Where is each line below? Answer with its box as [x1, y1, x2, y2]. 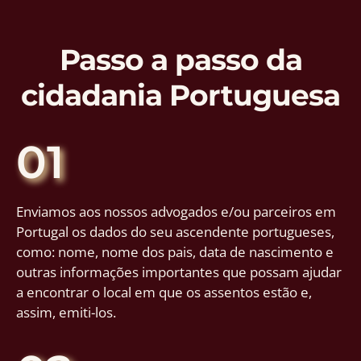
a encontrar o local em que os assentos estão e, [16, 282, 312, 301]
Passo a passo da [59, 41, 302, 77]
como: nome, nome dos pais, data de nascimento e [16, 242, 334, 261]
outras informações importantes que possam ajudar [16, 262, 342, 281]
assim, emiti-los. [16, 302, 116, 322]
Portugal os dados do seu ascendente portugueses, [16, 222, 334, 241]
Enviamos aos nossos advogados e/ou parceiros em [16, 201, 336, 221]
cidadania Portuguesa [21, 77, 340, 113]
